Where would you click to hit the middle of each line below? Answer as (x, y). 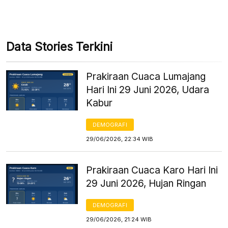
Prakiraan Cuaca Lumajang (146, 76)
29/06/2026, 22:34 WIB (120, 139)
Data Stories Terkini (59, 47)
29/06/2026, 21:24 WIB (119, 219)
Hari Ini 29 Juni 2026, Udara (148, 90)
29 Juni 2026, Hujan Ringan (146, 183)
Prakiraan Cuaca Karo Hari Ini (152, 170)
